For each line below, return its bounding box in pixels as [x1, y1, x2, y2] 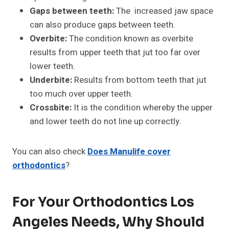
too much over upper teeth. [30, 87, 133, 101]
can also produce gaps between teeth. [30, 18, 175, 32]
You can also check [12, 145, 87, 158]
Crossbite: [30, 101, 72, 114]
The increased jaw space [114, 5, 213, 18]
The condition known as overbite [69, 32, 193, 45]
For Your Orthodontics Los [12, 194, 194, 211]
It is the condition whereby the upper [72, 101, 213, 114]
